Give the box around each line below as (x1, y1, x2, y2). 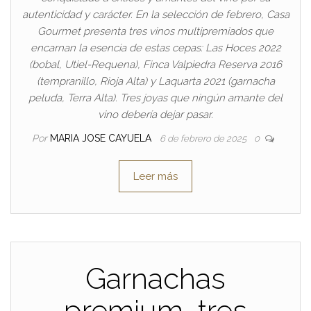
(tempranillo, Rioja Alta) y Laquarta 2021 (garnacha (36, 75, 275, 88)
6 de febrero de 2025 (159, 133, 249, 144)
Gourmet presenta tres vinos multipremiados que (37, 25, 274, 38)
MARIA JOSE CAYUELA (49, 133, 154, 144)
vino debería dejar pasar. (98, 108, 213, 121)
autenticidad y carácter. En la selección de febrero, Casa (22, 8, 289, 22)
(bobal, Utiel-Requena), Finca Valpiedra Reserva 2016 (29, 58, 282, 72)
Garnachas (85, 262, 226, 296)
